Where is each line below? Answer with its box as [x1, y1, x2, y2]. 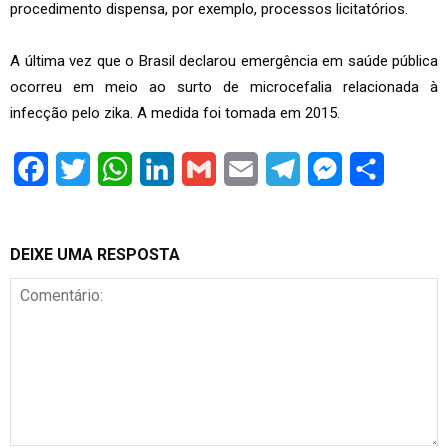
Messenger [342, 158, 423, 178]
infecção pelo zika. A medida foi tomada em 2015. [10, 103, 340, 122]
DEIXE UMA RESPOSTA [10, 244, 180, 264]
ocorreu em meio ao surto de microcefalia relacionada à [10, 77, 438, 96]
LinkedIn [174, 158, 234, 178]
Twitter [90, 158, 139, 178]
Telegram [300, 158, 365, 178]
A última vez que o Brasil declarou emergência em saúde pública [10, 51, 438, 70]
